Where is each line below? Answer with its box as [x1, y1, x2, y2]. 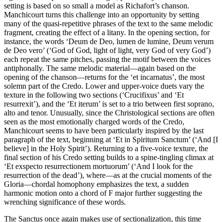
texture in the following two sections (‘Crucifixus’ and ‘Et [4, 91, 184, 99]
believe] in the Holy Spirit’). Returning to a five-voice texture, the [4, 144, 208, 153]
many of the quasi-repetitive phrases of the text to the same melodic [4, 19, 213, 28]
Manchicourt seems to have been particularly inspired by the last [4, 126, 204, 135]
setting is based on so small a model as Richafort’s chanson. [4, 1, 189, 10]
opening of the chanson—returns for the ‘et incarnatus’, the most [4, 73, 205, 81]
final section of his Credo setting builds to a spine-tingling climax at [4, 153, 214, 162]
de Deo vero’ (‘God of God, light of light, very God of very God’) [4, 46, 211, 55]
